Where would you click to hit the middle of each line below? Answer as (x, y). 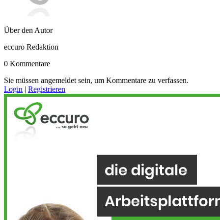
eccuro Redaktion (31, 47)
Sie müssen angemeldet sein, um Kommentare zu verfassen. (96, 80)
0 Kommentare (27, 63)
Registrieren (47, 89)
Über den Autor (28, 30)
